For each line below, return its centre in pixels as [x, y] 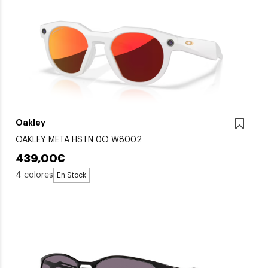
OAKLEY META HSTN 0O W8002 [79, 140]
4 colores [34, 175]
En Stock [71, 176]
